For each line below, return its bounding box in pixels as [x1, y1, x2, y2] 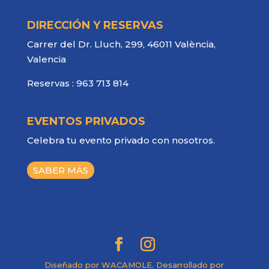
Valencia [26, 53, 66, 65]
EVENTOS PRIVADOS [26, 114, 145, 128]
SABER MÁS [32, 164, 88, 176]
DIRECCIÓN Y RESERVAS [26, 19, 163, 32]
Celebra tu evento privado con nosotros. [26, 134, 215, 146]
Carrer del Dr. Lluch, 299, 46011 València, [26, 38, 216, 50]
